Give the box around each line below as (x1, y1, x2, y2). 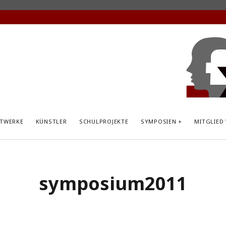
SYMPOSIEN (140, 118, 177, 125)
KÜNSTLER (35, 118, 67, 125)
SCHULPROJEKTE (79, 118, 129, 125)
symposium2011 (39, 171, 187, 196)
